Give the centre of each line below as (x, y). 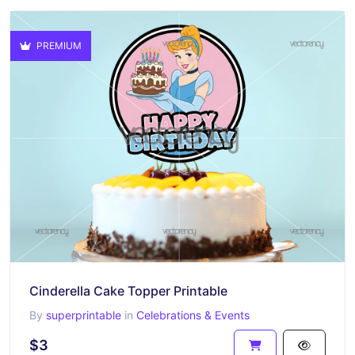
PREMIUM (58, 46)
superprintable (84, 315)
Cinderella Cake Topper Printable (128, 290)
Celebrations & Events (193, 315)
